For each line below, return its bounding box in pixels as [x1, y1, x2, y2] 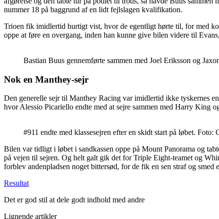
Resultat [4, 179, 29, 188]
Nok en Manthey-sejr [4, 74, 88, 85]
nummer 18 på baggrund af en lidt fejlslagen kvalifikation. [4, 5, 182, 14]
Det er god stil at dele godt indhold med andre [4, 196, 145, 204]
